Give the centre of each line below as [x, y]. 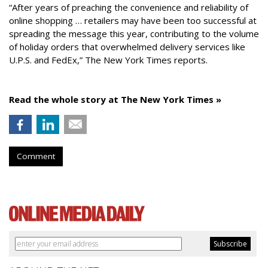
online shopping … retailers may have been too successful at [133, 20]
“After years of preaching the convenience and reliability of [129, 7]
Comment [36, 156]
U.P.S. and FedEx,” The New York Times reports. [108, 60]
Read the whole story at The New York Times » [115, 99]
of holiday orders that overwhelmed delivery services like [127, 47]
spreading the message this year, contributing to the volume [134, 33]
